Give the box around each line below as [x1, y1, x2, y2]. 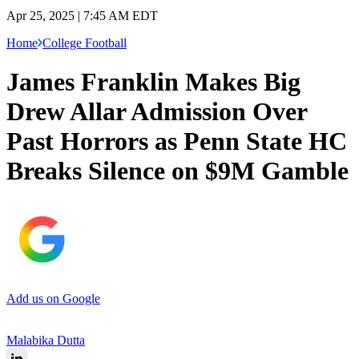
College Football [42, 35, 127, 50]
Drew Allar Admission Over [6, 97, 307, 127]
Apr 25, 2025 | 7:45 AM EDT [6, 8, 158, 22]
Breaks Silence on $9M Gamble [6, 156, 349, 186]
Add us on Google [6, 291, 100, 305]
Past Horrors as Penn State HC [6, 127, 347, 156]
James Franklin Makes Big [6, 67, 301, 97]
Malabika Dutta [6, 333, 85, 347]
